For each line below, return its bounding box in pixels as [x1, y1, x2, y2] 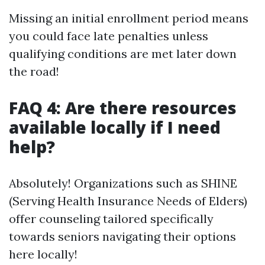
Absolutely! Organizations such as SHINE [9, 176, 237, 190]
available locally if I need [9, 116, 221, 138]
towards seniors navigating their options [9, 229, 236, 244]
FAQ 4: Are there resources [9, 96, 237, 119]
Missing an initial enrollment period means [9, 11, 248, 25]
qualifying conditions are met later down [9, 46, 237, 61]
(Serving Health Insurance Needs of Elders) [9, 193, 247, 208]
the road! [9, 64, 59, 79]
